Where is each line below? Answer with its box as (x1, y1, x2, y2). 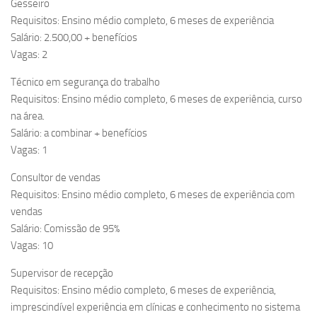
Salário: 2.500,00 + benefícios (11, 31, 137, 45)
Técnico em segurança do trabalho (11, 76, 160, 89)
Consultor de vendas (11, 171, 100, 185)
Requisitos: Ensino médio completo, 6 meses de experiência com (11, 188, 295, 202)
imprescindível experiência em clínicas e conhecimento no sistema (11, 301, 300, 314)
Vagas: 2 (11, 48, 47, 62)
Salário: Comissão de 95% (11, 222, 120, 236)
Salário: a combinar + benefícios (11, 127, 147, 140)
